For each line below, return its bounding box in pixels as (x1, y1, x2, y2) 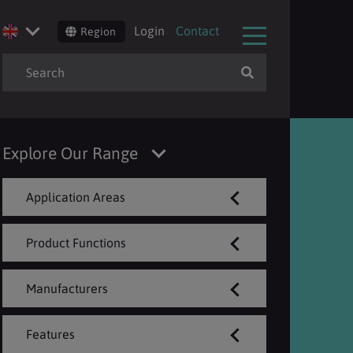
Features (26, 327, 76, 342)
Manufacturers (26, 281, 109, 296)
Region (78, 25, 117, 38)
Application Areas (26, 190, 126, 205)
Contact (176, 24, 219, 38)
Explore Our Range (2, 143, 139, 162)
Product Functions (26, 236, 127, 251)
